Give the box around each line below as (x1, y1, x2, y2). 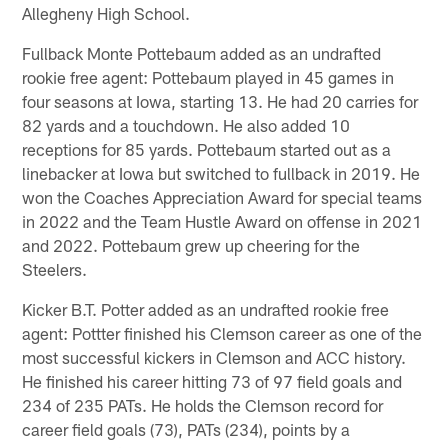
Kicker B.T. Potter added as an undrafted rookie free (22, 299, 390, 320)
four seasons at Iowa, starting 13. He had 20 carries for (22, 91, 419, 112)
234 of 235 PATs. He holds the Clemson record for (22, 395, 384, 416)
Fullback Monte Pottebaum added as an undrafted (22, 43, 382, 64)
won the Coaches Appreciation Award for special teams (22, 187, 423, 208)
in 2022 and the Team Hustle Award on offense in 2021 (22, 211, 423, 232)
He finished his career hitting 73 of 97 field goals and (22, 371, 403, 392)
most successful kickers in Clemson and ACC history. (22, 347, 407, 368)
